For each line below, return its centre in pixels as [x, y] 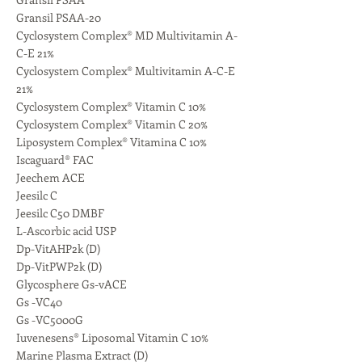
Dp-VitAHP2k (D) [58, 248]
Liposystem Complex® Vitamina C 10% [112, 142]
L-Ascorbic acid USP [66, 231]
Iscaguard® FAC [55, 160]
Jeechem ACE [51, 177]
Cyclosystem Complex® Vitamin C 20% [112, 124]
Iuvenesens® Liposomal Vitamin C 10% [112, 337]
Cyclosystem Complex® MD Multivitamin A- [127, 35]
